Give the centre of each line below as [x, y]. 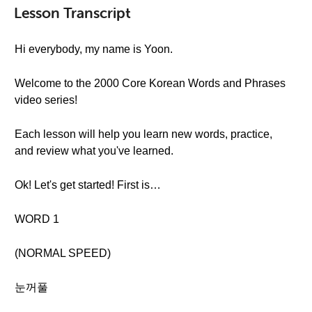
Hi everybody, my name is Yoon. [94, 49]
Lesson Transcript [72, 12]
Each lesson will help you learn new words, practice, [143, 134]
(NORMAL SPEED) [63, 253]
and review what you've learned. [94, 151]
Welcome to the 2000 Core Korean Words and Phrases [150, 83]
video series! [46, 100]
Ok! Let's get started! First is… [88, 185]
